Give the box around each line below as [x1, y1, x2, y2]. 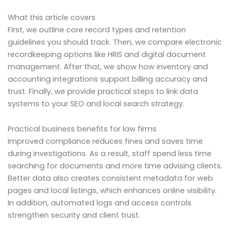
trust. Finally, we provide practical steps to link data [8, 86, 198, 97]
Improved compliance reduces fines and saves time [8, 136, 203, 147]
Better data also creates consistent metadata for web [8, 173, 213, 184]
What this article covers [8, 12, 95, 23]
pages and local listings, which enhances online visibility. [8, 185, 217, 196]
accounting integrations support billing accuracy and [8, 73, 207, 84]
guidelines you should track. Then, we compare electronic [8, 36, 222, 47]
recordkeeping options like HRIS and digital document [8, 49, 206, 60]
